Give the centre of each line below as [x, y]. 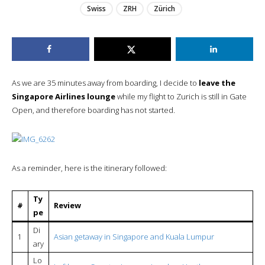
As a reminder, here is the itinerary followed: [89, 168]
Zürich [164, 9]
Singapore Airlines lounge [64, 96]
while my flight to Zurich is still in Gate [181, 96]
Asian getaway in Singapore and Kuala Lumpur [134, 236]
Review [67, 205]
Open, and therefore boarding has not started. [93, 110]
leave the [217, 83]
